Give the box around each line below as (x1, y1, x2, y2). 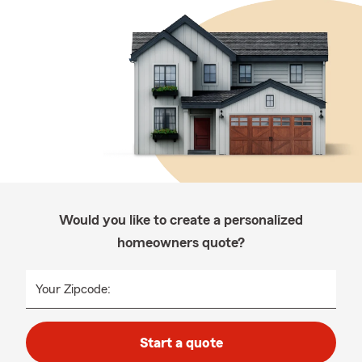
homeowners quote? (117, 235, 245, 250)
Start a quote (139, 335, 223, 350)
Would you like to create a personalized (59, 213, 303, 227)
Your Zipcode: (36, 283, 111, 296)
